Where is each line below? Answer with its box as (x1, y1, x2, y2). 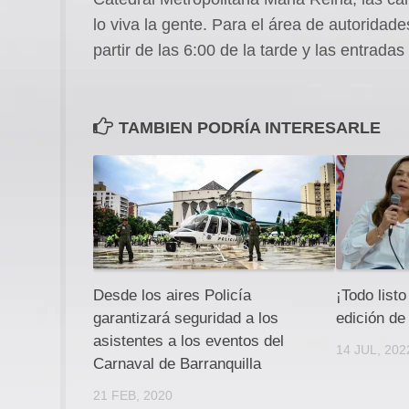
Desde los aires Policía (93, 286, 251, 304)
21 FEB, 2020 (93, 387, 173, 403)
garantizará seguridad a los (93, 309, 278, 327)
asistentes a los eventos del (93, 331, 284, 350)
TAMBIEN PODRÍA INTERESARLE (119, 118, 381, 137)
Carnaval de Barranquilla (93, 354, 261, 372)
